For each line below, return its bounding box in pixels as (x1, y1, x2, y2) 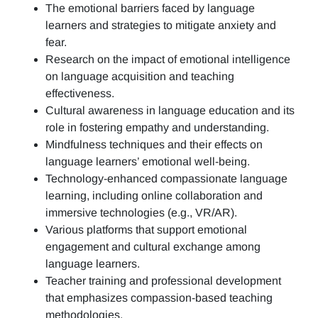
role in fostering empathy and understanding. (45, 121, 278, 134)
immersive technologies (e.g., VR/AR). (45, 207, 246, 219)
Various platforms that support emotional (45, 224, 247, 236)
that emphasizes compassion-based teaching (45, 292, 273, 305)
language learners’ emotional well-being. (45, 155, 250, 168)
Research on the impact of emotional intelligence (45, 53, 290, 66)
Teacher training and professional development (45, 275, 281, 287)
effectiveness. (45, 87, 114, 100)
